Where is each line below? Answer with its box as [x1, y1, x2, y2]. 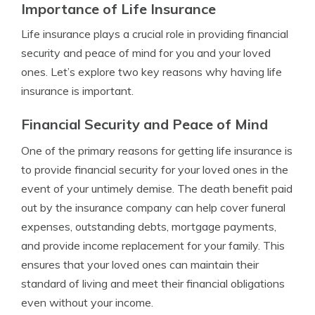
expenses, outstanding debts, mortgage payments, [21, 219, 276, 233]
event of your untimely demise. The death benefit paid [21, 181, 292, 195]
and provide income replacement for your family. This [21, 238, 285, 252]
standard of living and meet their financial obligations [21, 276, 285, 290]
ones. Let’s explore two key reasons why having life [21, 65, 282, 79]
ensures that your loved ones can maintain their [21, 257, 259, 271]
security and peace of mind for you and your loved [21, 46, 271, 60]
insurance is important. [21, 84, 134, 98]
